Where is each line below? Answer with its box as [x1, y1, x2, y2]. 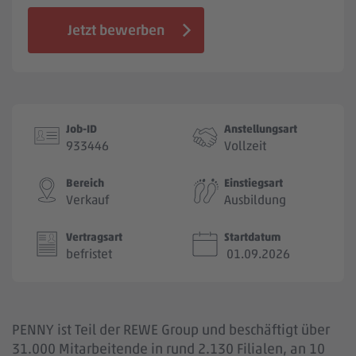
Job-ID [66, 122, 97, 136]
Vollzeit [224, 138, 266, 154]
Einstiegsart [224, 176, 283, 190]
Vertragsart [66, 230, 122, 244]
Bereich [66, 176, 104, 190]
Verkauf [66, 192, 109, 208]
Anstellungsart [224, 122, 297, 136]
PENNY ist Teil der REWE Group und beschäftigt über [12, 321, 330, 339]
